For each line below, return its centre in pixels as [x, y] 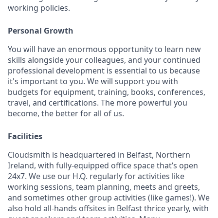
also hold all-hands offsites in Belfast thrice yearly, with [108, 208]
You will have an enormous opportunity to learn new [104, 49]
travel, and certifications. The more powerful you [98, 102]
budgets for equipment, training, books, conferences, [107, 92]
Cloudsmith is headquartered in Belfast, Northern [99, 154]
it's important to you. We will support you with [93, 81]
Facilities [25, 136]
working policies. [39, 8]
